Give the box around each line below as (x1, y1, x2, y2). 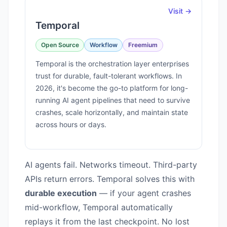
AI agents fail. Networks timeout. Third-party (25, 160, 197, 170)
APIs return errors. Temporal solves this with (25, 174, 195, 184)
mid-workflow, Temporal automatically (25, 202, 173, 213)
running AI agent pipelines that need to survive (35, 96, 190, 105)
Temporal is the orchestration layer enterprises (35, 59, 189, 68)
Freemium (128, 41, 158, 49)
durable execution (25, 188, 97, 199)
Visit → (168, 6, 192, 15)
